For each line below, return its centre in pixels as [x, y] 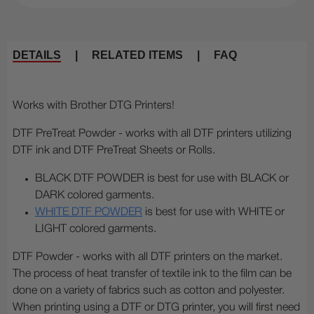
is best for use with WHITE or [213, 212]
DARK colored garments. [95, 195]
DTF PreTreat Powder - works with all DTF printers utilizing [152, 134]
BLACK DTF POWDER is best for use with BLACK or [162, 178]
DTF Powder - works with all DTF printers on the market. [148, 257]
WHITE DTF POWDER [89, 212]
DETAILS [37, 55]
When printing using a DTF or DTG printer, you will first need [156, 307]
